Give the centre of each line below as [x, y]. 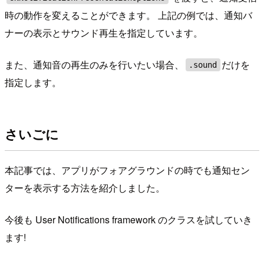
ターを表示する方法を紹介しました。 [85, 187]
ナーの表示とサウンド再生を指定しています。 [104, 32]
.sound [203, 65]
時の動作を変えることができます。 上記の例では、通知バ [128, 15]
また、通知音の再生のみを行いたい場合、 [94, 64]
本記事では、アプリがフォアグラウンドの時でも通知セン [127, 170]
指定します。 [33, 82]
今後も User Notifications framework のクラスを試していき [128, 219]
